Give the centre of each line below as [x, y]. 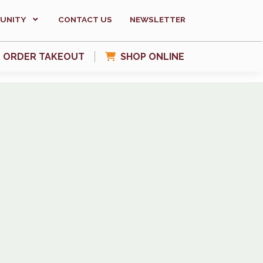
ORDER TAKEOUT [44, 57]
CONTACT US [85, 19]
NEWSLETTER [158, 19]
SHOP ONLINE [152, 57]
